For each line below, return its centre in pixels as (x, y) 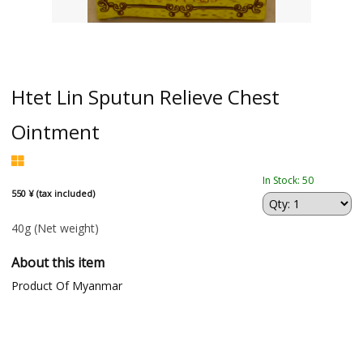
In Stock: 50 (288, 180)
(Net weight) (66, 228)
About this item (58, 263)
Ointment (55, 131)
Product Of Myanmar (66, 286)
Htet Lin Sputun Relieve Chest (145, 96)
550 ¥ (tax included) (53, 193)
